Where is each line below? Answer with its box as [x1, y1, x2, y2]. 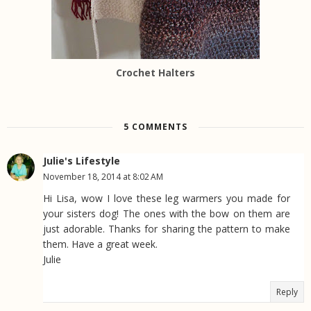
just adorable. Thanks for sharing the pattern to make [43, 222, 290, 236]
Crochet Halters [116, 66, 195, 80]
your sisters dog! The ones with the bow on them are [43, 207, 290, 221]
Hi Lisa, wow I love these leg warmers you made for [43, 192, 290, 205]
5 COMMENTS [124, 121, 187, 133]
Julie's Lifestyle [43, 154, 120, 168]
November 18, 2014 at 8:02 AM [43, 171, 163, 183]
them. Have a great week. [43, 237, 158, 251]
